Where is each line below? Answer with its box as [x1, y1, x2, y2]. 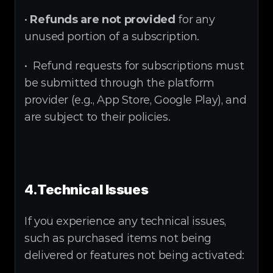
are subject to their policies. [24, 110, 171, 124]
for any [175, 13, 215, 26]
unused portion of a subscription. [24, 30, 200, 43]
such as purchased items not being [24, 232, 212, 245]
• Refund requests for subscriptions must [24, 59, 244, 73]
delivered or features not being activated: [24, 249, 244, 262]
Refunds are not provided [30, 13, 175, 26]
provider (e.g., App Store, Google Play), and [24, 93, 247, 107]
